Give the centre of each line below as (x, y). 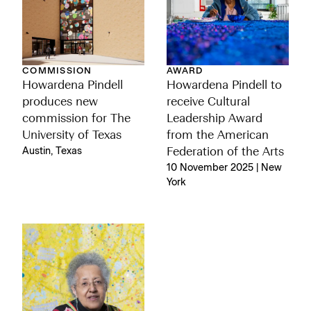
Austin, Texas (52, 151)
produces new (60, 102)
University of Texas (72, 136)
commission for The (76, 119)
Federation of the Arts (225, 152)
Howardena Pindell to (224, 86)
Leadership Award (215, 119)
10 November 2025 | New (224, 168)
